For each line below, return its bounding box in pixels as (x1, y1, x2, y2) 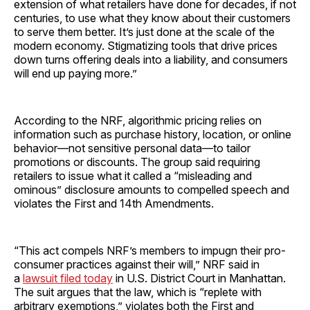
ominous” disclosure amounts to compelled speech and (14, 182, 289, 197)
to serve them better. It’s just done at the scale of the (14, 24, 275, 39)
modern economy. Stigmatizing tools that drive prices (14, 38, 277, 53)
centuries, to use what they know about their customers (14, 10, 291, 25)
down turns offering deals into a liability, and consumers (14, 52, 288, 66)
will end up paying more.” (14, 66, 137, 80)
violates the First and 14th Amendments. (14, 196, 214, 210)
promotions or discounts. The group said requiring (14, 154, 260, 169)
